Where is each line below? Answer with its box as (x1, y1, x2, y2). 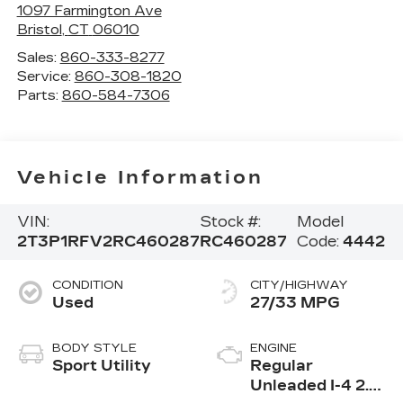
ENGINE (250, 341, 297, 356)
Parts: (16, 86, 62, 103)
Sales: (16, 49, 60, 66)
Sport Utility (51, 357, 151, 375)
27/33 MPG (250, 294, 340, 312)
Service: (16, 67, 75, 85)
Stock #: (199, 213, 261, 231)
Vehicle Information (16, 166, 264, 189)
